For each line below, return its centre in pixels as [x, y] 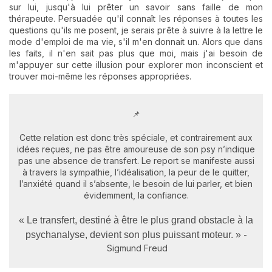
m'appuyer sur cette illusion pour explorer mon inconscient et [136, 65]
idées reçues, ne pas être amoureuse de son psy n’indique [136, 149]
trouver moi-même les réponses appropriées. [100, 76]
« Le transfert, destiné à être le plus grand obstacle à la [136, 220]
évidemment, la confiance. [136, 195]
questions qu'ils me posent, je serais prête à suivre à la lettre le [136, 30]
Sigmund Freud [136, 248]
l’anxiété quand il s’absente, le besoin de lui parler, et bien [136, 184]
